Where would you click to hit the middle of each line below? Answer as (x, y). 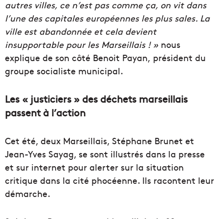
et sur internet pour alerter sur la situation (94, 167)
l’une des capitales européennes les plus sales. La (107, 18)
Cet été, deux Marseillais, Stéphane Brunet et (99, 141)
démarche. (28, 194)
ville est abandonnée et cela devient (81, 31)
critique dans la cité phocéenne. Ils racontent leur (109, 180)
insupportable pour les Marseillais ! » (82, 44)
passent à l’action (45, 112)
